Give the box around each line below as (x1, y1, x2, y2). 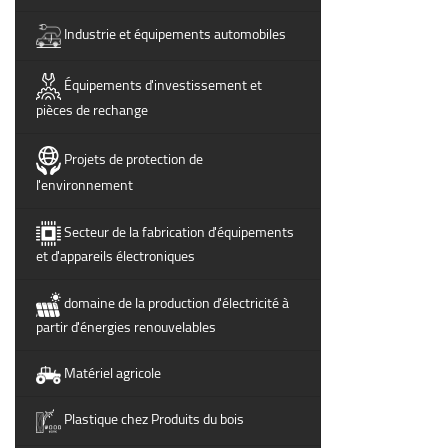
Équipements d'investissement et (64, 71, 262, 98)
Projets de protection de (64, 145, 203, 172)
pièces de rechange (36, 96, 148, 123)
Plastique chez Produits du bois (64, 406, 244, 433)
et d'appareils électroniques (36, 243, 195, 270)
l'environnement (36, 172, 133, 199)
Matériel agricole (64, 360, 161, 387)
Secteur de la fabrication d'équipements (64, 219, 294, 246)
